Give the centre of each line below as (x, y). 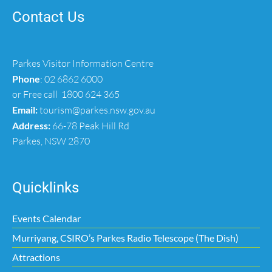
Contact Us (48, 17)
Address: (31, 125)
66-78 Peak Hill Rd (90, 126)
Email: (25, 110)
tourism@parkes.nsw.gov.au (97, 110)
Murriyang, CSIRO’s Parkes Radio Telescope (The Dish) (125, 238)
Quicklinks (46, 188)
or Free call (36, 94)
